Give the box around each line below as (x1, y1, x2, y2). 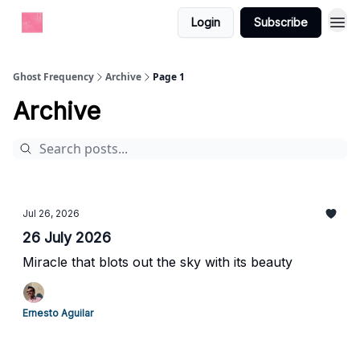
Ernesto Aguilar (22, 307, 93, 319)
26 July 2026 (22, 229, 111, 246)
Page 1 (153, 70, 185, 84)
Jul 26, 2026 (22, 207, 80, 219)
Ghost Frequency (13, 70, 94, 84)
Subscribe (254, 15, 308, 29)
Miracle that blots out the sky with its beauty (22, 254, 292, 270)
